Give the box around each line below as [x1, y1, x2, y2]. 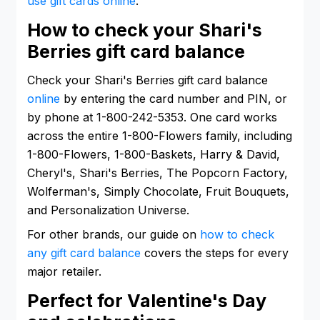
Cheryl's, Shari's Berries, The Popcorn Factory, [27, 166, 288, 181]
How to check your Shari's [27, 19, 262, 41]
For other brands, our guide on [27, 227, 200, 242]
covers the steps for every [141, 246, 289, 261]
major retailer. [27, 264, 101, 279]
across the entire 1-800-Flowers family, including [27, 129, 292, 144]
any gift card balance [27, 246, 141, 261]
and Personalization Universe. [27, 203, 189, 218]
